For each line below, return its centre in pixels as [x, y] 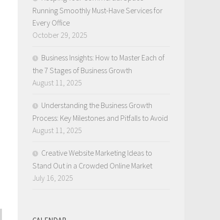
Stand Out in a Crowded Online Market [92, 165]
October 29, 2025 [60, 35]
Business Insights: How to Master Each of [103, 57]
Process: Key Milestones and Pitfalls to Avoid [100, 118]
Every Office [51, 22]
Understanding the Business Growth [97, 105]
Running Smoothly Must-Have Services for [97, 10]
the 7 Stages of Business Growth [82, 70]
